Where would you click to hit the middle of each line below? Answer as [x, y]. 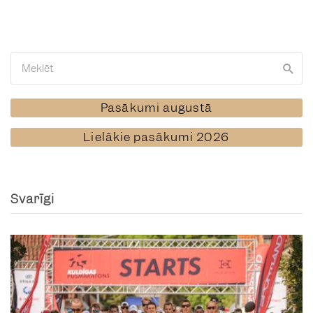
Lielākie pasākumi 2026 [156, 137]
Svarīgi [32, 199]
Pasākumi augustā [156, 108]
